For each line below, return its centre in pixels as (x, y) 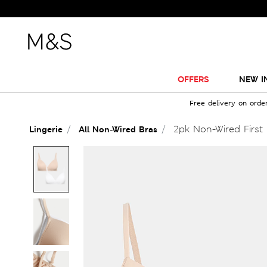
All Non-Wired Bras (118, 129)
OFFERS (193, 79)
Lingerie (46, 129)
